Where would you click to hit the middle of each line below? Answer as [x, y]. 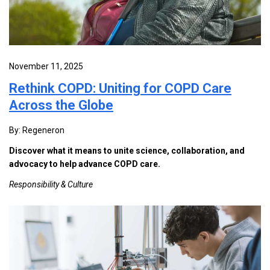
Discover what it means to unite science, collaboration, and [127, 151]
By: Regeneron [37, 130]
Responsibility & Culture [51, 185]
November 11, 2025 [46, 67]
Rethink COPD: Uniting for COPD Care [120, 89]
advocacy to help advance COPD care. [85, 164]
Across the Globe [61, 105]
